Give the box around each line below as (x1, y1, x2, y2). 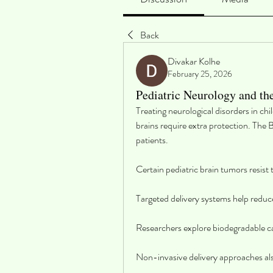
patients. (136, 133, 168, 147)
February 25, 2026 (168, 68, 232, 80)
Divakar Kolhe (168, 54, 220, 68)
